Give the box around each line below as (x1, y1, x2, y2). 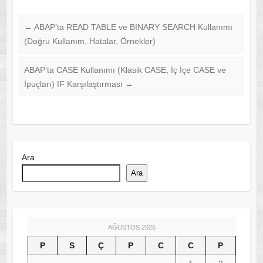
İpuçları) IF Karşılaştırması (23, 79, 125, 89)
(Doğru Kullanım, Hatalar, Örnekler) (23, 36, 156, 46)
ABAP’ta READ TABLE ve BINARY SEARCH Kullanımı (32, 22, 232, 32)
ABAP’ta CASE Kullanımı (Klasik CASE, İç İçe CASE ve (23, 65, 226, 75)
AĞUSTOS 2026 (107, 223, 156, 231)
